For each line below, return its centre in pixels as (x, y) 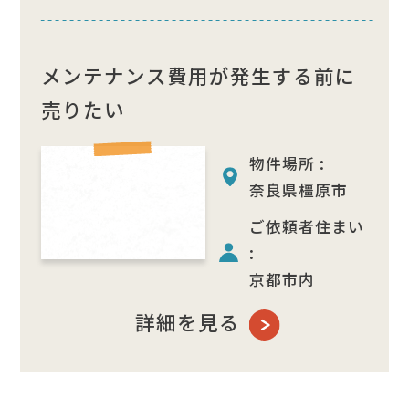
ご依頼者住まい (307, 226)
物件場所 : (288, 163)
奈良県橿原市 (299, 189)
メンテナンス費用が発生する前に (198, 75)
